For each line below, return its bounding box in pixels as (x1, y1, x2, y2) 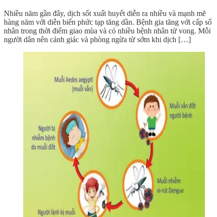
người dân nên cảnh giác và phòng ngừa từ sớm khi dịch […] (4, 35, 191, 44)
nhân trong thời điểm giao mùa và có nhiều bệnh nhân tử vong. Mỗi (4, 27, 211, 35)
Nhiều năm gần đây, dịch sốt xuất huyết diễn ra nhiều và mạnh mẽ (4, 9, 206, 18)
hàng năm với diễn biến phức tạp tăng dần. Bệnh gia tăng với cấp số (4, 18, 212, 27)
